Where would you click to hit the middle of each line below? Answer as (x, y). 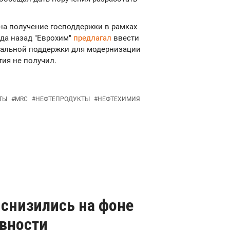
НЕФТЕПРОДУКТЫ (63, 99)
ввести (126, 38)
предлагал (93, 38)
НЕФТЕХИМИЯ (119, 99)
